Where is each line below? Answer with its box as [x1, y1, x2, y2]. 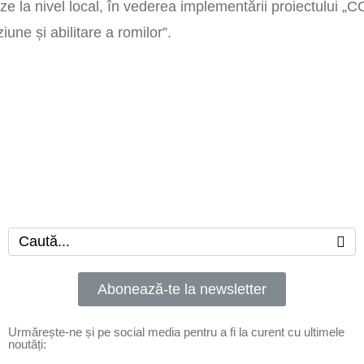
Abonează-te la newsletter [97, 281, 266, 298]
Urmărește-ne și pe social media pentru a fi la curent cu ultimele [7, 325, 344, 340]
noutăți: [7, 337, 46, 352]
